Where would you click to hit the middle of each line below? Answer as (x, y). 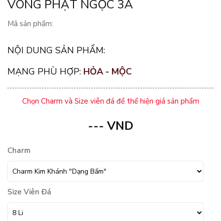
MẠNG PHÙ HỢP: (45, 72)
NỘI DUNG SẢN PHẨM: (56, 50)
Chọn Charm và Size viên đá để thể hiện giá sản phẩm (110, 101)
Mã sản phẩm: (30, 24)
